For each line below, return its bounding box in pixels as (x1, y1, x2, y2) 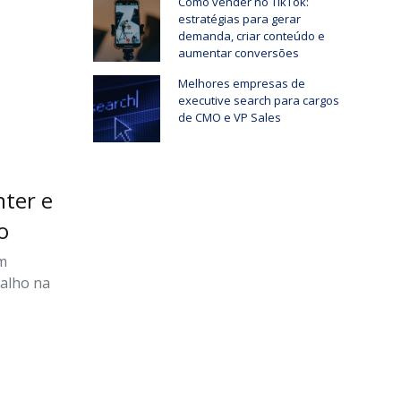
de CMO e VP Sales (177, 109, 281, 126)
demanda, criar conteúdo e (177, 28, 325, 45)
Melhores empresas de (177, 75, 305, 92)
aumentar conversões (177, 45, 299, 62)
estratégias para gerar (177, 11, 301, 28)
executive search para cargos (177, 92, 339, 109)
